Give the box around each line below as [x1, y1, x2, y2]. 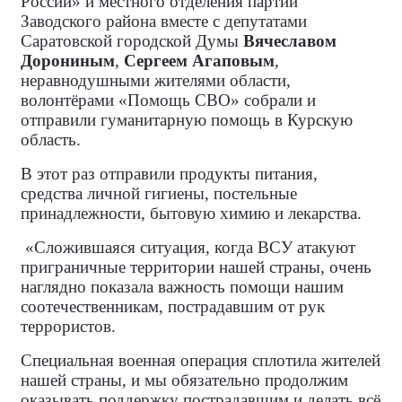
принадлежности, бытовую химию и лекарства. [21, 204, 362, 223]
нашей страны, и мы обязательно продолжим [21, 371, 348, 389]
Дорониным [21, 51, 115, 70]
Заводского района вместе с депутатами [21, 12, 307, 31]
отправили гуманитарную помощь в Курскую [21, 110, 353, 129]
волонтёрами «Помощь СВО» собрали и [21, 91, 316, 109]
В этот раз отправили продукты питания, [21, 164, 318, 183]
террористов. [21, 317, 116, 336]
